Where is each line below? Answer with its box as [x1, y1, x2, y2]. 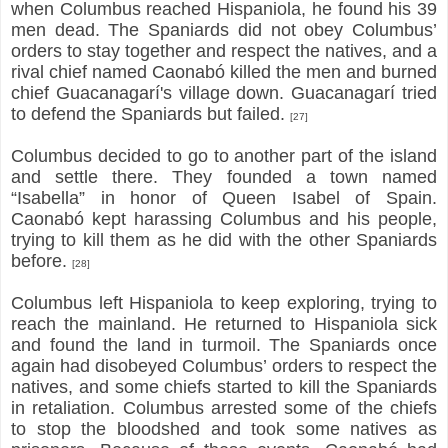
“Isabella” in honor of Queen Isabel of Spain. [11, 187, 437, 208]
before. [11, 250, 72, 271]
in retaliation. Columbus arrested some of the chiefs [11, 397, 437, 418]
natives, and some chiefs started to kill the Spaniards [11, 376, 437, 397]
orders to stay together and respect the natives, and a [11, 40, 437, 61]
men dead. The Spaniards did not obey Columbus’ [11, 19, 437, 40]
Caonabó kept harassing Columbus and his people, [11, 208, 437, 229]
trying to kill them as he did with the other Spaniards [11, 229, 437, 250]
